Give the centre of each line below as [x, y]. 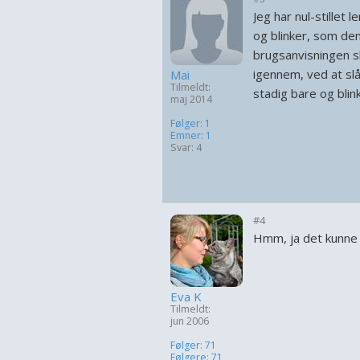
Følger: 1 [190, 123]
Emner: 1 [191, 135]
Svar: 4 [186, 147]
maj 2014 [191, 99]
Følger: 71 [193, 345]
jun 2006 [190, 321]
